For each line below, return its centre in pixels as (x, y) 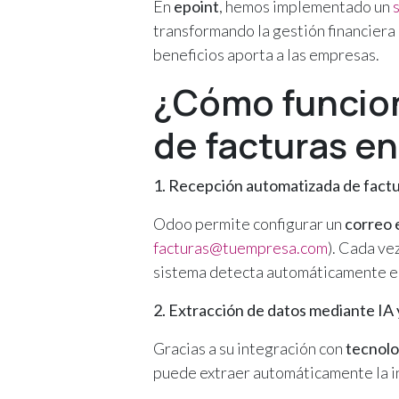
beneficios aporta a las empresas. (266, 54)
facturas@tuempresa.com (240, 247)
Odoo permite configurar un (249, 223)
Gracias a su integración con (249, 348)
